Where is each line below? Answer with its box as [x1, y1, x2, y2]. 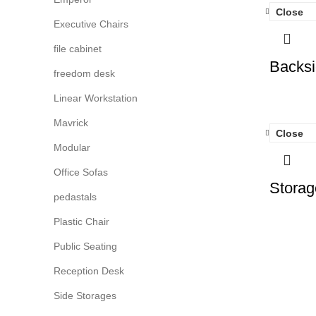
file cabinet [54, 43, 102, 54]
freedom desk [54, 68, 115, 79]
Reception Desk [54, 265, 124, 276]
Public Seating [54, 241, 117, 252]
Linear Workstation [54, 92, 138, 104]
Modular [54, 142, 90, 153]
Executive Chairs [54, 18, 128, 30]
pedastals [54, 191, 97, 202]
